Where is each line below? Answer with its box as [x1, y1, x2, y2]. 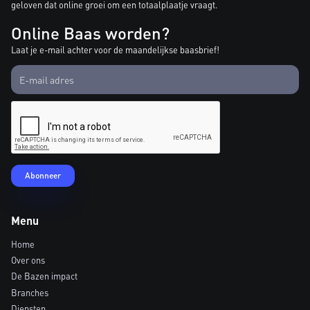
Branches [11, 286, 48, 298]
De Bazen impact [11, 271, 77, 282]
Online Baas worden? [11, 22, 170, 44]
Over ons [11, 255, 45, 266]
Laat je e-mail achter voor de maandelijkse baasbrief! [11, 44, 219, 56]
